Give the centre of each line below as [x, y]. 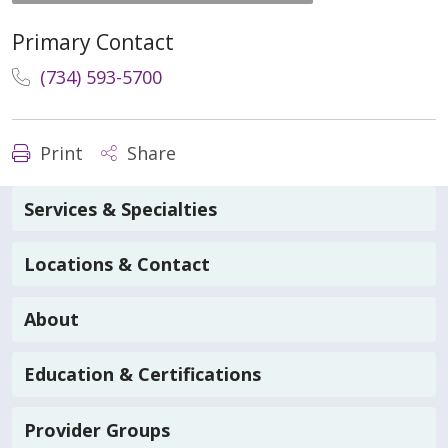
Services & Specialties [120, 208]
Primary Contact [93, 42]
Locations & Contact [117, 264]
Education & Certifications [142, 374]
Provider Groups [97, 429]
